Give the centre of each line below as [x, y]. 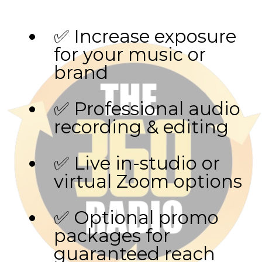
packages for [112, 236]
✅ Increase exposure [145, 36]
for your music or [130, 54]
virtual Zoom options [148, 181]
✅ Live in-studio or [137, 163]
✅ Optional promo [136, 218]
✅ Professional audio [147, 109]
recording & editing [141, 127]
